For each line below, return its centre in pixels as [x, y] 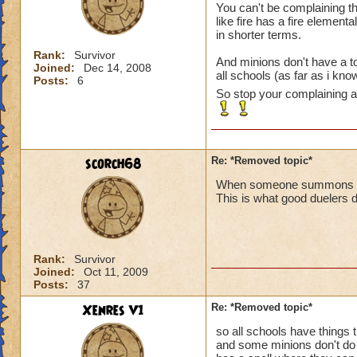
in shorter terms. [259, 35]
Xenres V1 [113, 311]
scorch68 [113, 164]
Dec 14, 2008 [118, 68]
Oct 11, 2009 [116, 272]
